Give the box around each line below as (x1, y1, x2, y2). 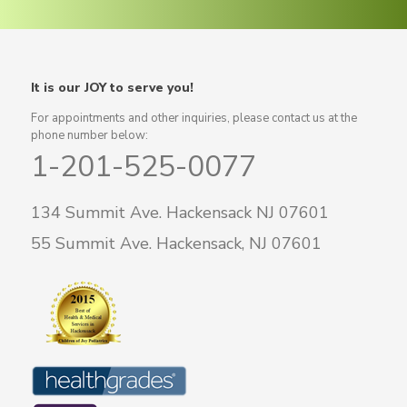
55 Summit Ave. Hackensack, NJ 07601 (30, 233, 322, 255)
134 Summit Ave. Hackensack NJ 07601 (30, 202, 329, 224)
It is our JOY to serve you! (30, 79, 194, 97)
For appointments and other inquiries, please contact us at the (30, 110, 357, 127)
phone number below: (30, 127, 148, 144)
